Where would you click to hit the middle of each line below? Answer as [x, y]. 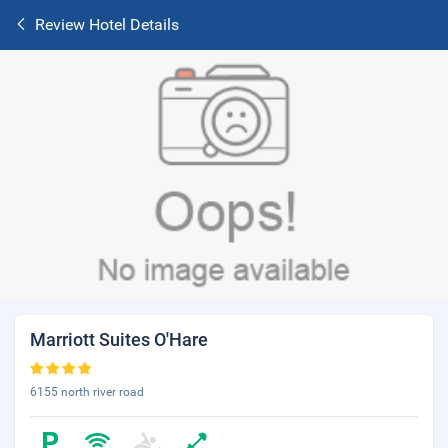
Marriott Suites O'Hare [119, 339]
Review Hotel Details [107, 24]
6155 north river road [87, 392]
